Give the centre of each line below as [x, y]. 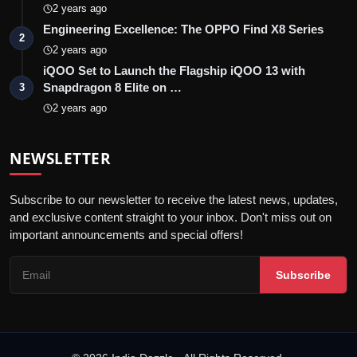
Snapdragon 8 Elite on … [112, 87]
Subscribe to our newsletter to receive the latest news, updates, [174, 199]
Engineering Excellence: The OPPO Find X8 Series [183, 29]
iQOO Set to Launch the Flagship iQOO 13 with [174, 70]
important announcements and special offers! [126, 234]
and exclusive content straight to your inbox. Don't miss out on [171, 217]
